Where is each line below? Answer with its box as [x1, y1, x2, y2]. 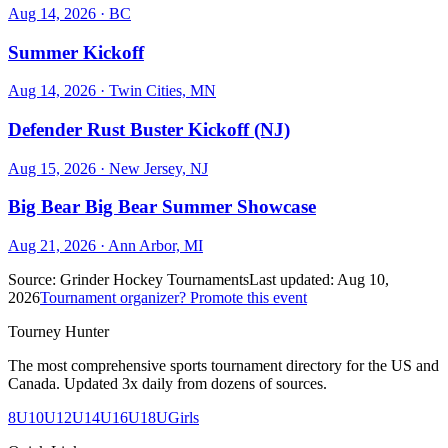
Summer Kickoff [8, 41, 144, 63]
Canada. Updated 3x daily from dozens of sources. [8, 375, 327, 393]
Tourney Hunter [8, 323, 109, 341]
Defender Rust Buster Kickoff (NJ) [8, 118, 290, 140]
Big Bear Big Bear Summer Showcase [8, 196, 316, 218]
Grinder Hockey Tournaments [60, 271, 249, 289]
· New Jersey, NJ [96, 159, 208, 177]
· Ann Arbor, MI [96, 237, 203, 255]
